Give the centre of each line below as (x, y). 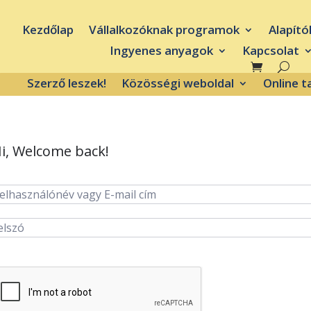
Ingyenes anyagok (162, 50)
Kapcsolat (271, 50)
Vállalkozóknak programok (164, 29)
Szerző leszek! (66, 83)
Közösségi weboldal (177, 83)
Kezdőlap (48, 29)
